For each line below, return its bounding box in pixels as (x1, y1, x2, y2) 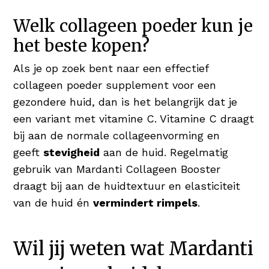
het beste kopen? (13, 35, 150, 56)
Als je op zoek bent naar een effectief (13, 62, 209, 74)
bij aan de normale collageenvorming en (13, 129, 220, 142)
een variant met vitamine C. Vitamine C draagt (13, 112, 255, 125)
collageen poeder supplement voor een (13, 79, 217, 91)
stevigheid (43, 146, 100, 159)
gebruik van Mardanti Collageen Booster (13, 163, 221, 175)
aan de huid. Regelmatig (100, 146, 229, 159)
